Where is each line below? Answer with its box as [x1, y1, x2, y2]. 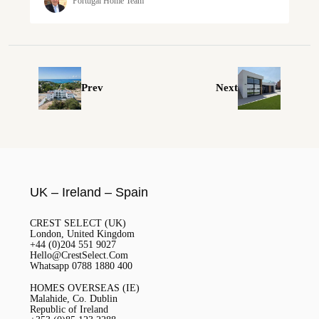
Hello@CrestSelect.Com [30, 249, 128, 261]
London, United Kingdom [30, 228, 135, 239]
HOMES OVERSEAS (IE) [30, 282, 140, 293]
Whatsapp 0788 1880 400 [30, 260, 132, 271]
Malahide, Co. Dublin [30, 293, 117, 304]
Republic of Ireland [30, 303, 108, 315]
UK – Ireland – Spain [30, 184, 148, 199]
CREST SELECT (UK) [30, 217, 126, 229]
